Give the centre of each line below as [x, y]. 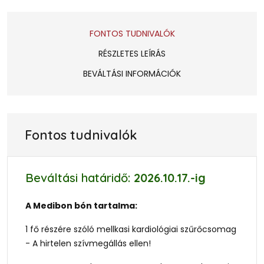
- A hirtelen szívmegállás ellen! [88, 243]
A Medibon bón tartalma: [81, 206]
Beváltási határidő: [80, 178]
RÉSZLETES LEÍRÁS [132, 54]
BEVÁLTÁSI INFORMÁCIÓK [132, 74]
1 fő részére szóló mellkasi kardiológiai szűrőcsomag [131, 229]
